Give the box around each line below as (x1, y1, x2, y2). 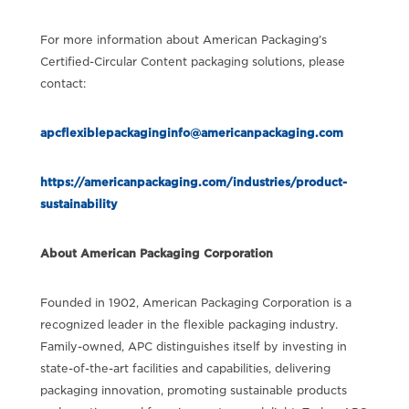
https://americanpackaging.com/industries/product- (39, 174, 347, 189)
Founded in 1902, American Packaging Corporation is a (39, 295, 351, 309)
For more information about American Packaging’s (39, 32, 327, 47)
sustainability (39, 196, 118, 211)
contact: (39, 76, 86, 90)
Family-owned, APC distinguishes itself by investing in (39, 339, 347, 353)
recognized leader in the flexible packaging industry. (39, 317, 338, 331)
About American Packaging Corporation (39, 246, 273, 260)
